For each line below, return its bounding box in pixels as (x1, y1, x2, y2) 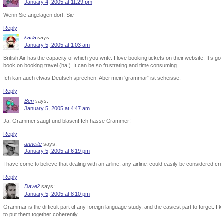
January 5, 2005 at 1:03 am (24, 42, 90, 48)
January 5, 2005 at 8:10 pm (24, 191, 90, 197)
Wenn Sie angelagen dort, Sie (3, 12, 74, 18)
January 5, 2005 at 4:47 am (24, 105, 90, 111)
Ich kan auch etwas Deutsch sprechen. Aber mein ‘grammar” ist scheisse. (3, 75, 181, 81)
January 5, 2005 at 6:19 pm (24, 148, 90, 154)
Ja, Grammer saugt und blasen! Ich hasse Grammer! (3, 118, 131, 124)
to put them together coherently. (3, 211, 79, 217)
